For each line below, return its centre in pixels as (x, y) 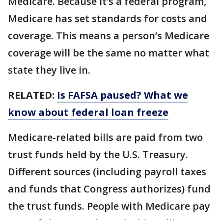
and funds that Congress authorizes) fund (109, 189)
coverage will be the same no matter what (109, 53)
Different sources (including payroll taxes (107, 171)
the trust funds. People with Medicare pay (109, 206)
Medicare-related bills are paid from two (105, 137)
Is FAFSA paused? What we (123, 95)
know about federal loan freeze (88, 112)
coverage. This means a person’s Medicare (109, 35)
